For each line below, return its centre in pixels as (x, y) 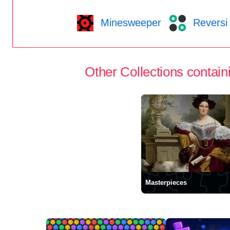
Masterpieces (166, 183)
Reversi (208, 22)
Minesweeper (129, 22)
